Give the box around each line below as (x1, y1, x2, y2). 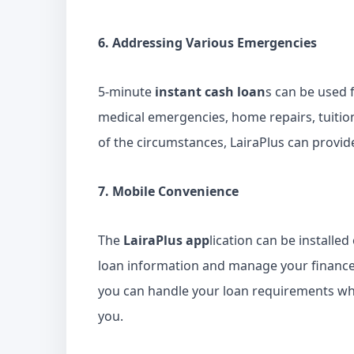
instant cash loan (155, 83, 265, 100)
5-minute (98, 83, 155, 100)
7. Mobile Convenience (98, 183, 239, 200)
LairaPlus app (123, 232, 209, 249)
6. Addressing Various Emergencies (98, 34, 317, 51)
